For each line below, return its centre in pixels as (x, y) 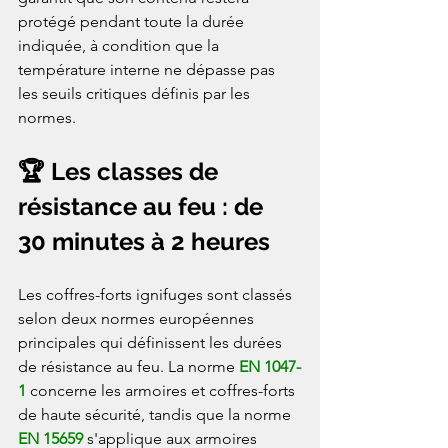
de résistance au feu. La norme (128, 366)
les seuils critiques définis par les (136, 93)
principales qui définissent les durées (152, 342)
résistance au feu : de (143, 206)
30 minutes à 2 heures (144, 241)
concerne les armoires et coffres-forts (162, 390)
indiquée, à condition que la (120, 45)
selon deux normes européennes (138, 318)
